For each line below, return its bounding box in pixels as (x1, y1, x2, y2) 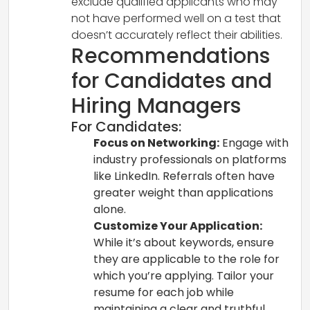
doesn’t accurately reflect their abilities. (71, 26, 282, 43)
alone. (93, 201, 126, 217)
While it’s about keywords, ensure (93, 234, 274, 250)
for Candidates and (71, 66, 272, 95)
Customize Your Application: (93, 217, 262, 234)
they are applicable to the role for (93, 250, 280, 267)
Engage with (219, 134, 289, 151)
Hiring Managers (71, 91, 241, 120)
